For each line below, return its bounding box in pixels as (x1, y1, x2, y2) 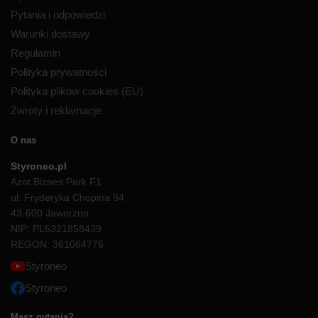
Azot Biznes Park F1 (11, 175, 102, 187)
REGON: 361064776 (11, 238, 104, 250)
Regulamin (11, 46, 60, 59)
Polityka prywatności (11, 65, 106, 78)
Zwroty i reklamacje (11, 104, 102, 116)
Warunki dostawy (11, 27, 90, 40)
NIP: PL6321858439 (11, 222, 102, 234)
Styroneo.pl (11, 160, 67, 172)
